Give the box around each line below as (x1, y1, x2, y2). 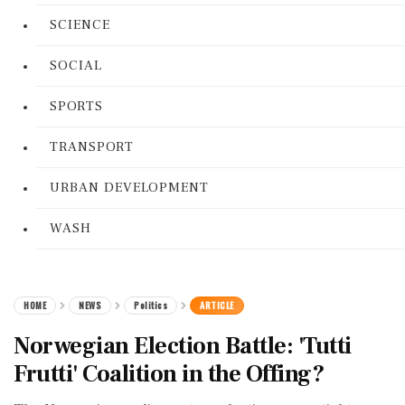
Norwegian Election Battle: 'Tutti (14, 331, 352, 362)
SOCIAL (50, 57, 102, 74)
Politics (134, 298, 167, 312)
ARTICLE (200, 298, 234, 312)
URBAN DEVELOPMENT (50, 179, 209, 196)
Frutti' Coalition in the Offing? (14, 359, 324, 390)
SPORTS (50, 98, 103, 115)
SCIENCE (50, 16, 110, 33)
